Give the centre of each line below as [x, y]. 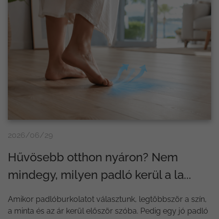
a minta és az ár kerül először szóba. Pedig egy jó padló [108, 211]
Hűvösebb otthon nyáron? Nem [93, 157]
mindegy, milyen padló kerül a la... [99, 175]
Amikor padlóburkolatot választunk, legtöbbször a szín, [107, 199]
